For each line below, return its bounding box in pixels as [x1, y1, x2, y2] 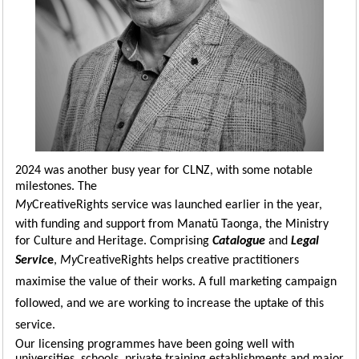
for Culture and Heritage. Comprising [15, 235, 212, 248]
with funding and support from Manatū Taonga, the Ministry [15, 218, 329, 231]
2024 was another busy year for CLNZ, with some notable [15, 164, 313, 177]
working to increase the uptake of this [128, 297, 324, 310]
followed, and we [15, 297, 104, 310]
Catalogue [212, 235, 265, 248]
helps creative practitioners [153, 254, 299, 267]
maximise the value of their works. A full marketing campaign [15, 276, 337, 288]
